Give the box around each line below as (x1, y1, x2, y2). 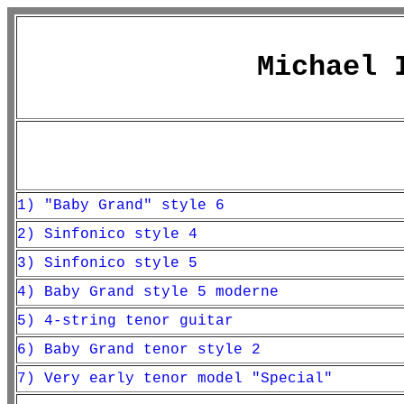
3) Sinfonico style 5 (17, 255, 197, 271)
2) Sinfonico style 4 (17, 226, 197, 243)
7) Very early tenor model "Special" (17, 371, 333, 387)
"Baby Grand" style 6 (44, 197, 225, 214)
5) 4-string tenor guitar (17, 313, 234, 329)
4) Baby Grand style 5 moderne (17, 284, 279, 300)
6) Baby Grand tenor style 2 (17, 342, 261, 358)
